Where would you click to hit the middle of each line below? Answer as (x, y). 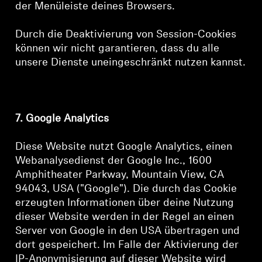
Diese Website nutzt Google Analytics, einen (124, 147)
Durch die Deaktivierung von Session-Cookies (126, 35)
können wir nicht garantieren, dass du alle (118, 49)
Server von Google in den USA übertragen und (128, 231)
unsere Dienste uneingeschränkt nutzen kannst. (131, 63)
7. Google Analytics (62, 119)
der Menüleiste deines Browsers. (95, 7)
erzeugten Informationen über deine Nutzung (125, 203)
